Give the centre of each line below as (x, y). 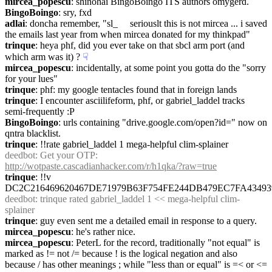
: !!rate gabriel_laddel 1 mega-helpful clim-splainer (132, 144)
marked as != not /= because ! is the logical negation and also (121, 253)
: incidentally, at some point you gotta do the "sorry (168, 68)
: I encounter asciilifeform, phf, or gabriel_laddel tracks (140, 100)
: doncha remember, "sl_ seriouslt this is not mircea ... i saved (146, 23)
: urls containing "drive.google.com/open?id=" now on (163, 122)
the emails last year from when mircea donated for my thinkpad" (127, 34)
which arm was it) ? (42, 57)
